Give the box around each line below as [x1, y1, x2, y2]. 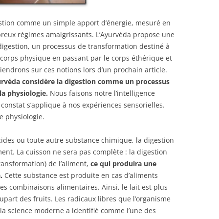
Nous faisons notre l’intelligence [48, 88, 155, 98]
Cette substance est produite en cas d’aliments [2, 171, 158, 180]
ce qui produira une [90, 159, 156, 168]
